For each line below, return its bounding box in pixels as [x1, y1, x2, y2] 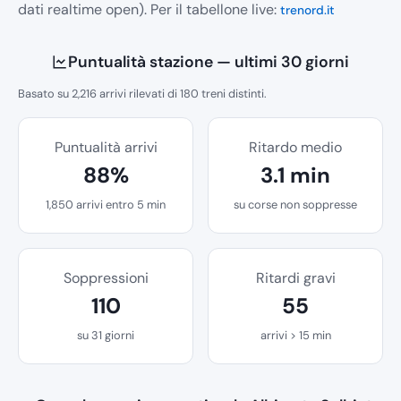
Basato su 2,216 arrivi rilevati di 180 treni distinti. [18, 86, 267, 102]
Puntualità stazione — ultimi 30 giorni [68, 52, 349, 73]
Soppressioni [63, 269, 149, 288]
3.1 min [260, 161, 330, 190]
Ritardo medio [249, 138, 342, 158]
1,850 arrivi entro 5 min [46, 197, 166, 213]
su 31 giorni [77, 328, 134, 344]
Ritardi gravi [255, 269, 336, 288]
